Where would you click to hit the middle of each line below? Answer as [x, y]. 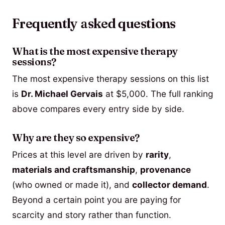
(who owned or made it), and [72, 184]
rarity [157, 154]
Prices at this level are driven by [79, 154]
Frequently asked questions [94, 23]
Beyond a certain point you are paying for [96, 199]
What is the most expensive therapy [95, 51]
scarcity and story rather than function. [92, 214]
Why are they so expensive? [76, 137]
